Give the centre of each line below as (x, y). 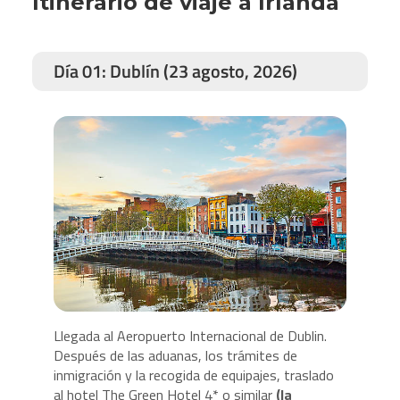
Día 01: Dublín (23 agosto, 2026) (175, 71)
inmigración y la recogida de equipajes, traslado (193, 375)
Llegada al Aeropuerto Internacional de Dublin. (190, 335)
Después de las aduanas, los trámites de (175, 355)
